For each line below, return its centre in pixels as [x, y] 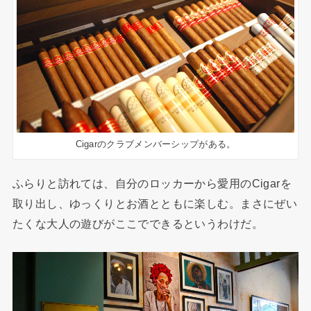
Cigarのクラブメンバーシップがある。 [155, 144]
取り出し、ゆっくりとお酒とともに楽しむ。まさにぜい [155, 203]
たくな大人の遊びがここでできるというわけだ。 [137, 223]
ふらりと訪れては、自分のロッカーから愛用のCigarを [152, 183]
